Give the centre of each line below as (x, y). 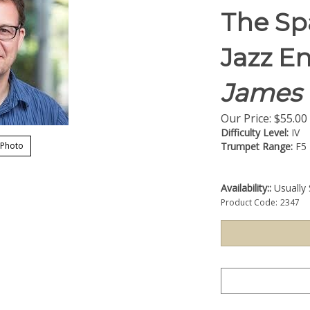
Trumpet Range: (257, 146)
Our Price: (246, 118)
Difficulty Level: (255, 133)
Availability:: (246, 188)
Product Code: (249, 202)
